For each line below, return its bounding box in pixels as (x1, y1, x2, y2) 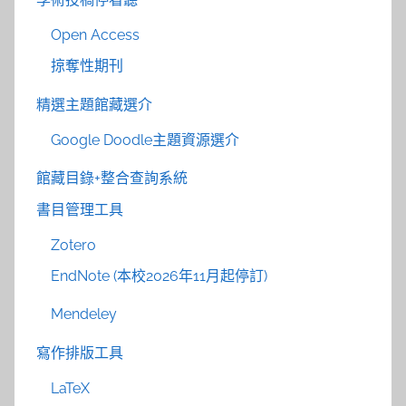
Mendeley (51, 305, 117, 324)
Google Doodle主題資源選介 (51, 130, 239, 149)
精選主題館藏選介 (36, 95, 152, 113)
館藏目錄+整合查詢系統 (36, 169, 188, 188)
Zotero (51, 236, 96, 254)
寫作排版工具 (36, 343, 123, 362)
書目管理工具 (36, 200, 123, 218)
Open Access (51, 25, 140, 43)
